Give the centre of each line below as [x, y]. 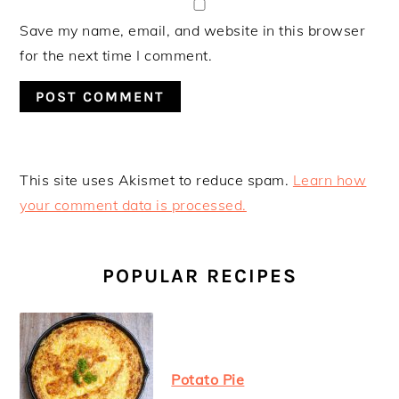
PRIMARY [78, 245]
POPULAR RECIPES [199, 277]
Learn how [330, 180]
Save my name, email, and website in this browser [193, 31]
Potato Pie [208, 380]
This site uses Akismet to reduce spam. [156, 180]
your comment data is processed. [133, 205]
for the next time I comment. [116, 56]
